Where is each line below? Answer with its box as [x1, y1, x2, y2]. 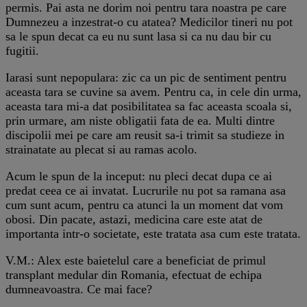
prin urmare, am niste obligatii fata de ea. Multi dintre [5, 113, 275, 127]
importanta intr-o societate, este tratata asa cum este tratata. [5, 226, 301, 241]
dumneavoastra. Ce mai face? [5, 282, 152, 296]
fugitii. [5, 43, 39, 58]
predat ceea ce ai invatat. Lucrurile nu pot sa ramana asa [5, 183, 286, 197]
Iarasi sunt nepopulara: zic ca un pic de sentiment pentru [5, 70, 286, 84]
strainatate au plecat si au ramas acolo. [5, 142, 197, 156]
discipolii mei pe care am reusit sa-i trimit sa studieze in [5, 127, 284, 142]
